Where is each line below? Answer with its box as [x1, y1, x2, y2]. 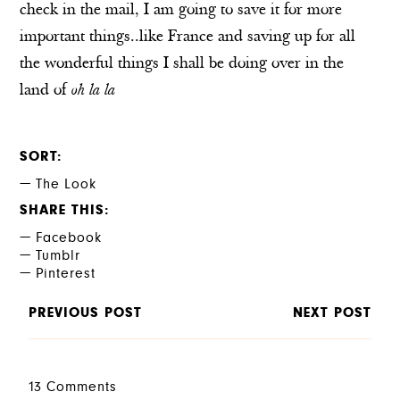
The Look [36, 176, 97, 194]
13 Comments [29, 379, 118, 397]
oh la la [71, 80, 115, 101]
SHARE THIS [20, 202, 105, 220]
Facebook [36, 229, 103, 247]
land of [20, 80, 71, 101]
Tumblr [36, 247, 81, 265]
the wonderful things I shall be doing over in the [20, 54, 345, 74]
